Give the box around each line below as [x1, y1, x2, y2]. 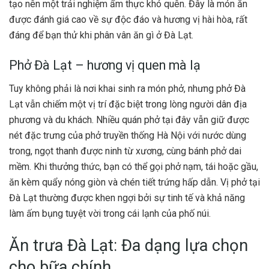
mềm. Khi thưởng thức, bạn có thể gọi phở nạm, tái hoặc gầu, [9, 160, 258, 172]
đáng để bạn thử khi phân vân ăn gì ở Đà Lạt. [9, 29, 193, 41]
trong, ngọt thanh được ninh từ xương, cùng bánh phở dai [9, 145, 241, 157]
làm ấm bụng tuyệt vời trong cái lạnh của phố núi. [9, 207, 211, 219]
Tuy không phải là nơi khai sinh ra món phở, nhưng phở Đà [9, 82, 246, 94]
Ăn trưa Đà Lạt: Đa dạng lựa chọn [9, 236, 248, 256]
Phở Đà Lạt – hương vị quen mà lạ [9, 57, 201, 73]
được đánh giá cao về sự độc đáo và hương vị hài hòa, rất [9, 14, 247, 26]
